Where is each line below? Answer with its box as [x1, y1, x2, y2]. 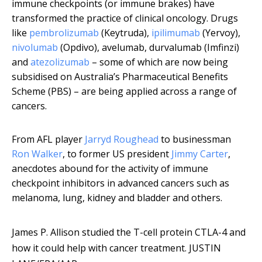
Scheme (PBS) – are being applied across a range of [12, 85, 237, 98]
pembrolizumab [29, 26, 99, 40]
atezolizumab [30, 56, 89, 69]
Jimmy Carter [171, 147, 228, 161]
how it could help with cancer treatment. [12, 242, 187, 255]
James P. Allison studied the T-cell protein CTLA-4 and [12, 226, 246, 239]
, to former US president [63, 147, 171, 161]
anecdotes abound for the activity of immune [12, 162, 208, 175]
